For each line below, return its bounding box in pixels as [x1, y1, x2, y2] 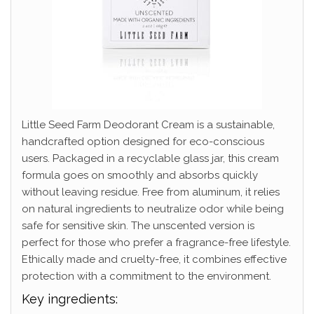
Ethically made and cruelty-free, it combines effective [22, 253, 287, 266]
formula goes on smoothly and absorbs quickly [22, 169, 258, 182]
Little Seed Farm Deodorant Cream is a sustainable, [22, 118, 275, 132]
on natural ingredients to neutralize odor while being [22, 203, 284, 216]
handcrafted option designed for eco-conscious [22, 135, 264, 149]
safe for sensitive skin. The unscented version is [22, 219, 254, 233]
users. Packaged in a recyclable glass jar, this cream [22, 152, 279, 165]
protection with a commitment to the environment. [22, 270, 271, 283]
